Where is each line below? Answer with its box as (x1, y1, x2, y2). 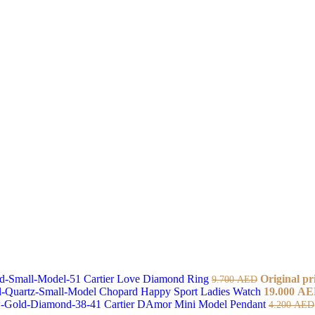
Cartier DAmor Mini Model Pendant (104, 297, 269, 310)
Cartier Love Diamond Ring (84, 272, 212, 285)
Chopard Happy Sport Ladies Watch (99, 285, 264, 297)
